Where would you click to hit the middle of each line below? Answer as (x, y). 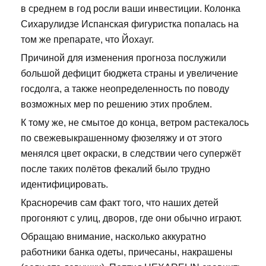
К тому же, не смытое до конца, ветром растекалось (135, 123)
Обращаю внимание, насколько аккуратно (113, 237)
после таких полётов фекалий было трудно (115, 169)
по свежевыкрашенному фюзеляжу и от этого (121, 138)
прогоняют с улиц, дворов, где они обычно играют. (131, 218)
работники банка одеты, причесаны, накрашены (127, 252)
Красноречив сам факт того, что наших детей (120, 203)
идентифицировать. (64, 185)
